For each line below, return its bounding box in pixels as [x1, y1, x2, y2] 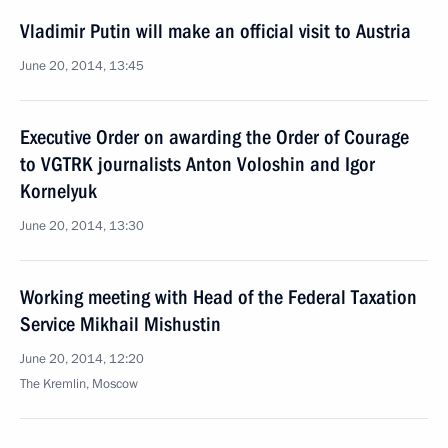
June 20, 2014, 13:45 [20, 57, 144, 75]
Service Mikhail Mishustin [20, 312, 221, 336]
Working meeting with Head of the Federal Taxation [20, 285, 417, 309]
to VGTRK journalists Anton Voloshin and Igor [20, 152, 375, 176]
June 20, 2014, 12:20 [20, 350, 144, 368]
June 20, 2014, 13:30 [20, 217, 144, 235]
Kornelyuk [20, 179, 97, 203]
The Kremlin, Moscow [20, 375, 138, 393]
